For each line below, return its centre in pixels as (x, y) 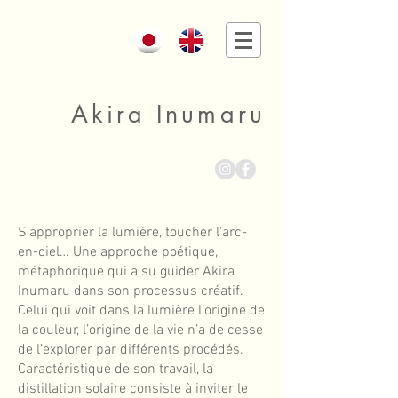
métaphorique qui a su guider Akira (126, 272)
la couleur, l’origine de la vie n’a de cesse (140, 330)
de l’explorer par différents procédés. (131, 350)
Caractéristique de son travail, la (115, 370)
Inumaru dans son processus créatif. (131, 291)
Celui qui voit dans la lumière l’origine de (141, 311)
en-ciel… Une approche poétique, (118, 252)
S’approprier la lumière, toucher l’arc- (132, 233)
